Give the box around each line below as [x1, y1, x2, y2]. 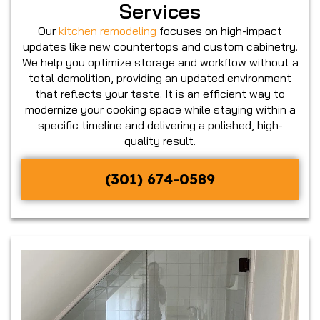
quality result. [124, 133, 196, 148]
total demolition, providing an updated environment [29, 70, 291, 85]
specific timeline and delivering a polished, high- [37, 117, 283, 132]
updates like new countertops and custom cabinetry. [22, 39, 298, 54]
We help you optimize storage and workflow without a [21, 54, 299, 69]
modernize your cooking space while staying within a [24, 101, 296, 116]
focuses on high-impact [156, 23, 282, 38]
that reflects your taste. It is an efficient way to [35, 86, 285, 101]
